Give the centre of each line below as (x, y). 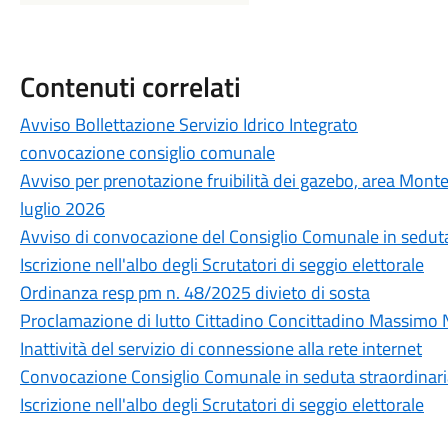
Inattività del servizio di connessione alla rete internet (220, 348)
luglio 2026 (62, 208)
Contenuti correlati (130, 86)
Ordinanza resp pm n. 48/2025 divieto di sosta (194, 292)
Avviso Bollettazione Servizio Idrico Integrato (188, 124)
